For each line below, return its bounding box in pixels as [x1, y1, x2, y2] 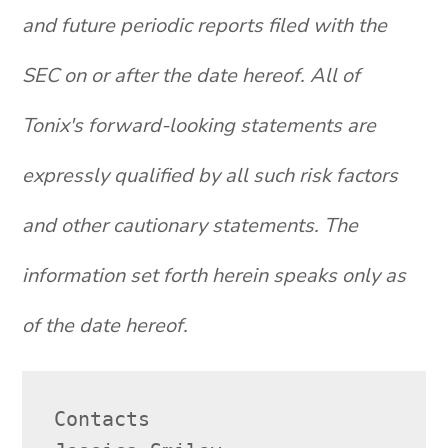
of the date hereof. [22, 312, 189, 339]
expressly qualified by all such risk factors [22, 162, 399, 189]
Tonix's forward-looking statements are [22, 112, 377, 139]
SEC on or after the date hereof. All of [22, 62, 361, 89]
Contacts [54, 407, 151, 431]
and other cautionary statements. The [22, 212, 359, 239]
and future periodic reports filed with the [22, 12, 388, 39]
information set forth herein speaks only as [22, 262, 407, 289]
